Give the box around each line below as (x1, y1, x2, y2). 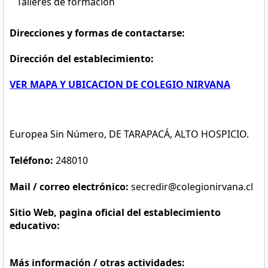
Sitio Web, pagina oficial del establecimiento (10, 206, 221, 219)
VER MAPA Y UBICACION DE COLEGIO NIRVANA (10, 78, 230, 91)
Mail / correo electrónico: (10, 180, 131, 193)
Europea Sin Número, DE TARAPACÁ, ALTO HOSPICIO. (10, 127, 249, 141)
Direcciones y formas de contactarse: (10, 26, 185, 39)
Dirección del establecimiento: (10, 52, 154, 65)
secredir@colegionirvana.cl (131, 180, 253, 193)
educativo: (10, 219, 60, 232)
